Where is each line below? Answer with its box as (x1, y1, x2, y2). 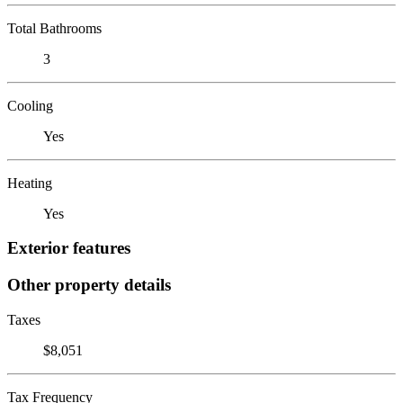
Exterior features (7, 238, 130, 258)
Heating (7, 175, 52, 191)
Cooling (7, 97, 53, 113)
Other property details (7, 274, 171, 294)
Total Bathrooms (7, 20, 102, 36)
